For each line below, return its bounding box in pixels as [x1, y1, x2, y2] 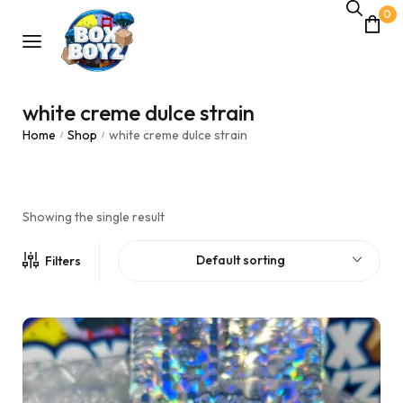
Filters [45, 253, 81, 269]
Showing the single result [22, 209, 165, 225]
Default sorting [195, 252, 285, 268]
